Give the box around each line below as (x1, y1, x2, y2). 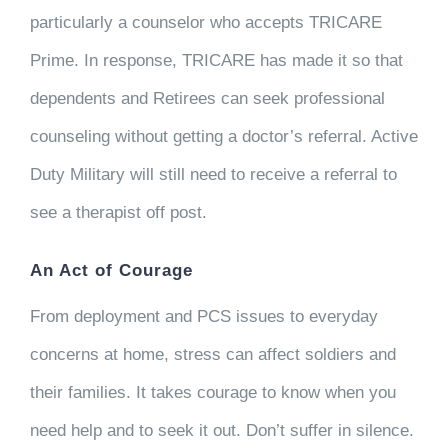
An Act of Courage (29, 261, 193, 280)
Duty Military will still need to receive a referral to (29, 165, 397, 184)
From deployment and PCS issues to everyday (29, 306, 378, 326)
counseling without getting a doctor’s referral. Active (29, 127, 418, 146)
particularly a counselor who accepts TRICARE (29, 13, 382, 32)
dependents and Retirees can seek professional (29, 89, 385, 108)
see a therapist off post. (29, 203, 207, 222)
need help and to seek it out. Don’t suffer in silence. (29, 420, 414, 440)
